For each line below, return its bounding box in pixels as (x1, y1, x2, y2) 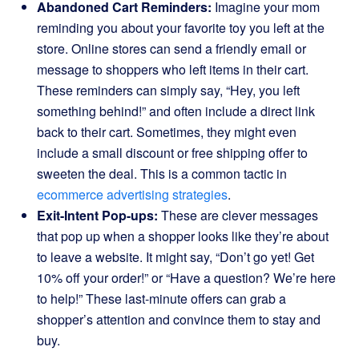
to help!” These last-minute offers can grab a (37, 289, 286, 308)
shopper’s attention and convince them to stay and (37, 310, 321, 329)
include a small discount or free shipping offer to (37, 143, 308, 162)
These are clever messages (158, 206, 318, 224)
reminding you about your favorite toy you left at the (37, 18, 325, 37)
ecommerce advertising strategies (37, 185, 228, 204)
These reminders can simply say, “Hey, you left (37, 81, 300, 99)
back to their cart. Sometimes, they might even (37, 123, 296, 141)
